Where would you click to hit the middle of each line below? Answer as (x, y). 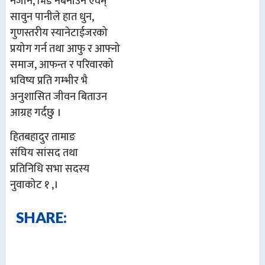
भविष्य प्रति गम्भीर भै (49, 81)
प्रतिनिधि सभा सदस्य (50, 169)
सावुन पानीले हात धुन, (52, 17)
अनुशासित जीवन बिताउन (59, 97)
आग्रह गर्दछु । (35, 113)
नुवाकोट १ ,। (34, 185)
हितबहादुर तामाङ (43, 138)
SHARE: (41, 217)
